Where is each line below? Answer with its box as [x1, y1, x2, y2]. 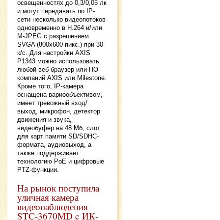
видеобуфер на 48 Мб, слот [17, 124, 100, 132]
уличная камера [17, 191, 79, 204]
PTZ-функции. [17, 166, 59, 174]
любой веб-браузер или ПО [17, 66, 98, 74]
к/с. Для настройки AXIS [17, 49, 90, 57]
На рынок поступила [17, 182, 99, 194]
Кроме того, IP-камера [17, 82, 83, 90]
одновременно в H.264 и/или [17, 24, 102, 32]
